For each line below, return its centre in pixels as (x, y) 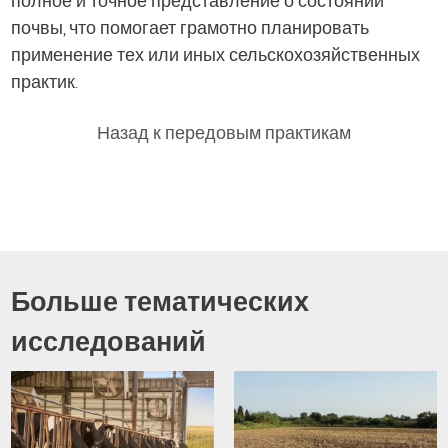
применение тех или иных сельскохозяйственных (216, 55)
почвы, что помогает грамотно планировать (190, 28)
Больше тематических (160, 301)
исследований (109, 341)
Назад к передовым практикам (224, 133)
